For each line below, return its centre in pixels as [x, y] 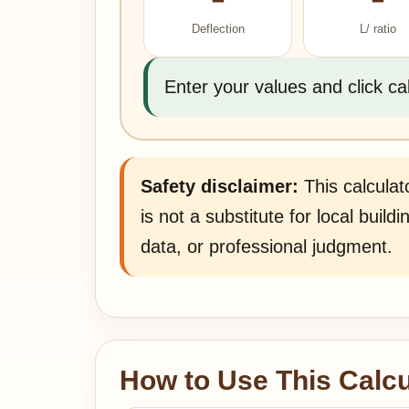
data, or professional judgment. [267, 246]
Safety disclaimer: [220, 186]
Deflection [218, 29]
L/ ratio [378, 29]
